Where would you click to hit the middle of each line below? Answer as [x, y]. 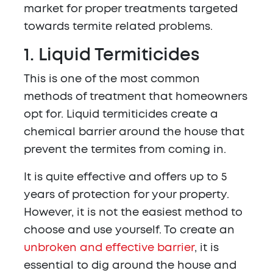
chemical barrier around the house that [134, 133]
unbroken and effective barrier [109, 248]
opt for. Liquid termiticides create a [121, 115]
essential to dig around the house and [130, 266]
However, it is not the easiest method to [133, 213]
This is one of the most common [112, 80]
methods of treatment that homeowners [136, 97]
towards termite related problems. [118, 27]
